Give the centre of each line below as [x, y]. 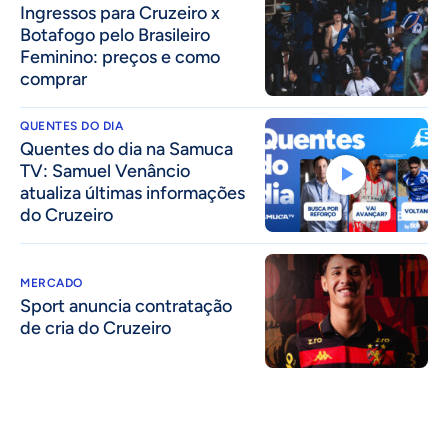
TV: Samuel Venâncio [105, 171]
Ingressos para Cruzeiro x [120, 13]
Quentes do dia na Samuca [126, 149]
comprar [53, 79]
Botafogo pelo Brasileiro [115, 35]
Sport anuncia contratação [126, 306]
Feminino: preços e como [120, 57]
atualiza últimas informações [132, 193]
